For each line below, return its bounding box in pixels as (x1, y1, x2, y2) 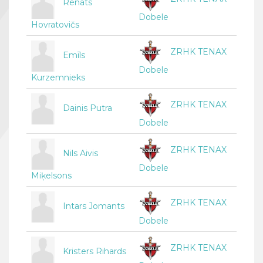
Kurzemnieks (31, 72, 85, 83)
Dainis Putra (63, 103, 112, 114)
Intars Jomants (63, 201, 124, 212)
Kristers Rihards (63, 246, 126, 257)
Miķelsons (31, 170, 72, 181)
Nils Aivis (63, 148, 98, 159)
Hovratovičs (31, 19, 79, 31)
